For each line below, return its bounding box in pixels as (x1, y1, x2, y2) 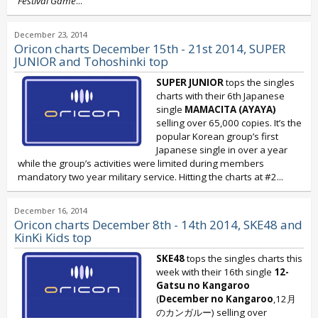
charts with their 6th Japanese (156, 89, 285, 102)
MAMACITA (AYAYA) (185, 103, 276, 116)
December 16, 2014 (14, 205, 87, 216)
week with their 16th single (156, 265, 274, 278)
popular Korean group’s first (156, 130, 278, 143)
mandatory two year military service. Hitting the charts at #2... (18, 170, 283, 183)
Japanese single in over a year (156, 143, 287, 156)
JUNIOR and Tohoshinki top (14, 53, 168, 70)
